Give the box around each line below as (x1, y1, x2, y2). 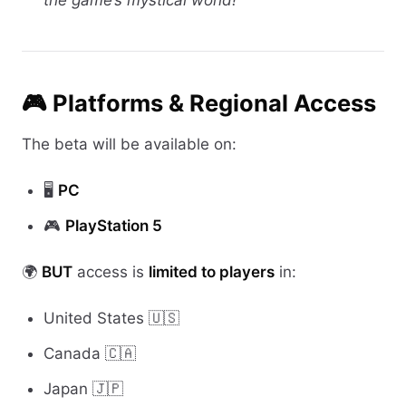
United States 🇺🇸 (43, 308, 179, 327)
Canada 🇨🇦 (43, 343, 136, 362)
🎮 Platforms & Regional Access (22, 89, 376, 118)
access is (72, 262, 149, 281)
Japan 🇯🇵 (43, 379, 123, 398)
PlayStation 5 (65, 216, 162, 235)
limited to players (149, 262, 275, 281)
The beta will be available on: (22, 134, 237, 153)
